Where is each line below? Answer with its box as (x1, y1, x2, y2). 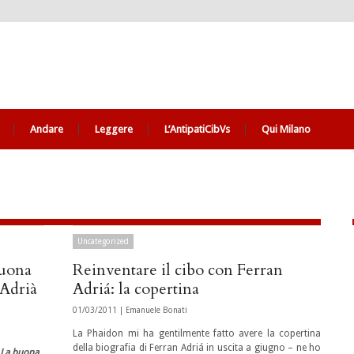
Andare (30, 123, 63, 135)
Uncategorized (77, 237, 129, 246)
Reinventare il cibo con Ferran (73, 259, 283, 281)
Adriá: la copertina (73, 278, 199, 299)
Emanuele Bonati (126, 306, 187, 314)
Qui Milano (262, 123, 311, 135)
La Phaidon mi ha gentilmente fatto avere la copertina (73, 328, 321, 339)
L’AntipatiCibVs (164, 123, 230, 135)
